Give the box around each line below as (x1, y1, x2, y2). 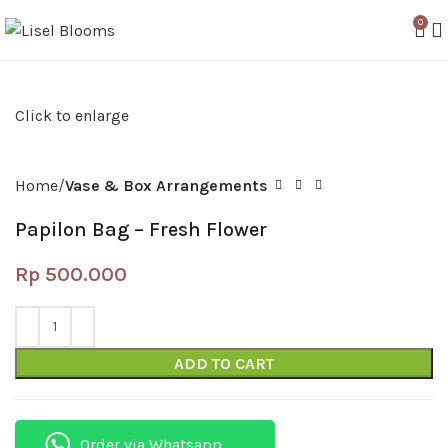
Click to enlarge (15, 105, 129, 125)
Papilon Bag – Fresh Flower (15, 217, 267, 241)
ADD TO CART (174, 353, 274, 373)
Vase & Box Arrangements (65, 175, 268, 195)
